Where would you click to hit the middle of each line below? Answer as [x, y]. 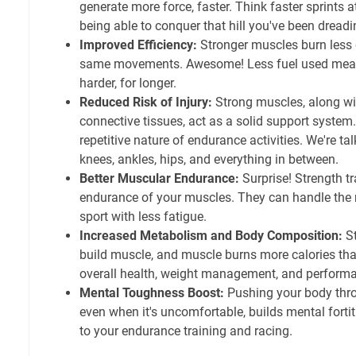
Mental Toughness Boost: [152, 292]
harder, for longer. [128, 83]
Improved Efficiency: [138, 44]
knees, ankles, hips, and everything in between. [209, 159]
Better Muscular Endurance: [159, 178]
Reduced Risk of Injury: [146, 102]
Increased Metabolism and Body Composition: [211, 235]
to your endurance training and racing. [186, 331]
